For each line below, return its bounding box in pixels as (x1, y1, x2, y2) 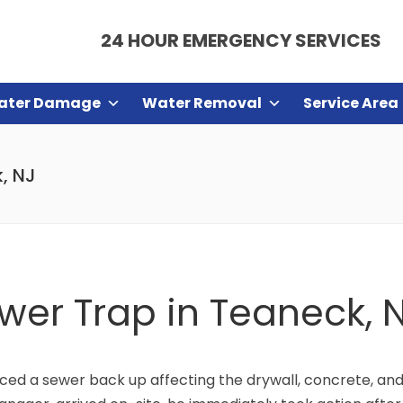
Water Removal (142, 93, 262, 113)
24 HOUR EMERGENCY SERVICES (100, 28, 381, 53)
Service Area (303, 93, 399, 113)
